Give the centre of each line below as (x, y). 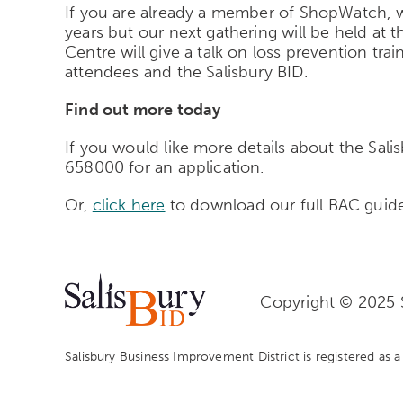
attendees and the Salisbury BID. (191, 72)
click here (129, 205)
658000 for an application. (165, 167)
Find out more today (145, 109)
